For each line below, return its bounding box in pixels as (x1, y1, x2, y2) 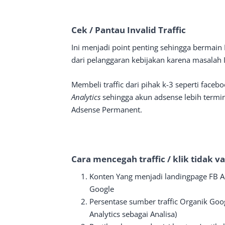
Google (89, 183, 114, 194)
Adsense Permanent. (71, 104, 142, 115)
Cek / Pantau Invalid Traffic (71, 24, 186, 36)
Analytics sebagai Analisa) (89, 208, 177, 219)
